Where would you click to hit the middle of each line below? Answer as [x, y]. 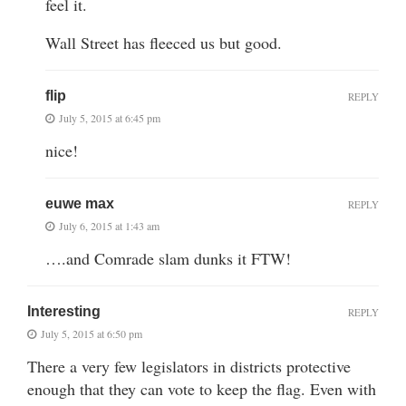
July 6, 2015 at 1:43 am [109, 225]
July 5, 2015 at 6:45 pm [110, 117]
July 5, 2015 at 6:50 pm [92, 333]
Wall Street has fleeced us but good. [164, 42]
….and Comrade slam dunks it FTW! [168, 258]
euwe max [80, 203]
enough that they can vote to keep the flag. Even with [202, 388]
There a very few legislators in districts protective [189, 366]
